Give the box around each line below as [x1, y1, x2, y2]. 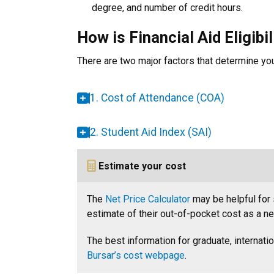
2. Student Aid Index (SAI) [90, 126, 212, 138]
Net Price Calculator [105, 193, 190, 206]
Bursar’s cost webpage [87, 250, 185, 262]
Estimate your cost [96, 160, 186, 172]
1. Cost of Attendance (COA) [90, 92, 224, 104]
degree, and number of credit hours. [92, 2, 243, 13]
